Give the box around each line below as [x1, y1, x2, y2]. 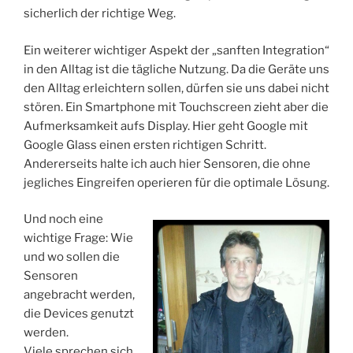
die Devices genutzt [24, 307, 134, 321]
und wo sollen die [24, 250, 120, 265]
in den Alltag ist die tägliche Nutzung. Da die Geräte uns [24, 61, 329, 76]
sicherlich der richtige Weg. [24, 6, 176, 21]
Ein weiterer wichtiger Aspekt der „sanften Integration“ [24, 43, 329, 58]
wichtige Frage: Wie [24, 231, 133, 246]
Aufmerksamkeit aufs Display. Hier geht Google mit [24, 118, 308, 133]
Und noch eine [24, 212, 103, 227]
